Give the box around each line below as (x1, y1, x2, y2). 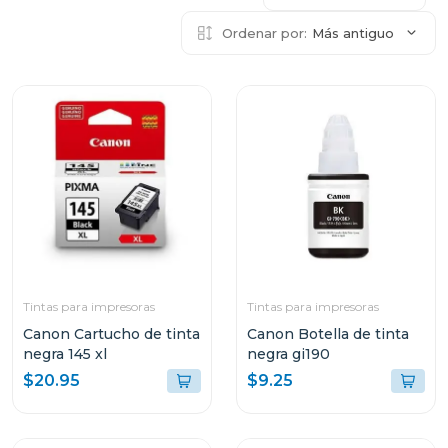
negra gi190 (247, 345, 330, 363)
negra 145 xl (23, 345, 107, 363)
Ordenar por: (222, 25, 307, 41)
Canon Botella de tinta (247, 325, 409, 343)
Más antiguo (312, 25, 394, 41)
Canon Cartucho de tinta (23, 325, 200, 343)
